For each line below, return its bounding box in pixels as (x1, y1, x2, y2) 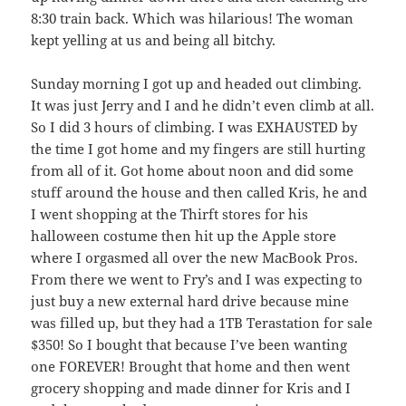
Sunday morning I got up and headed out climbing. (31, 74, 362, 93)
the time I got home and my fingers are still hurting (31, 140, 366, 159)
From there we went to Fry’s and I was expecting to (31, 270, 363, 289)
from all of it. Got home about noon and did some (31, 161, 354, 180)
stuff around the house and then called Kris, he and (31, 183, 368, 202)
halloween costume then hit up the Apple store (31, 227, 337, 246)
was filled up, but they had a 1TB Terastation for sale (31, 314, 373, 333)
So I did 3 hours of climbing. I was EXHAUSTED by (31, 118, 358, 137)
